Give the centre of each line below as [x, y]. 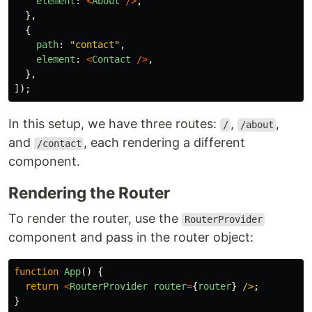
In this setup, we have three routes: [114, 124]
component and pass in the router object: [131, 237]
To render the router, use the [95, 219]
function [36, 272]
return [42, 287]
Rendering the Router [89, 193]
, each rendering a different [165, 143]
